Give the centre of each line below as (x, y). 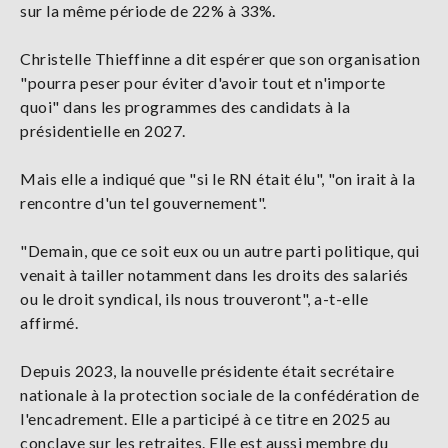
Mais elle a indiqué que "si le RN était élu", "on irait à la (217, 179)
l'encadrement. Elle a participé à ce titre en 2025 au (205, 419)
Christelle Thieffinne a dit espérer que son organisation (220, 59)
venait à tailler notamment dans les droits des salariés (214, 275)
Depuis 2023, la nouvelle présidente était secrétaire (207, 371)
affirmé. (49, 323)
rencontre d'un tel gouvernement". (143, 203)
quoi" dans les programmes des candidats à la (185, 107)
